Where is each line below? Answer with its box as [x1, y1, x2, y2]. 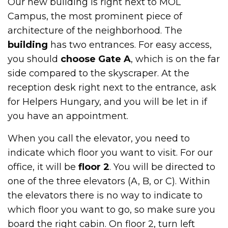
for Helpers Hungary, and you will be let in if [8, 96, 208, 107]
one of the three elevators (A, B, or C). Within [8, 175, 211, 187]
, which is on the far [131, 53, 220, 65]
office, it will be [8, 161, 79, 173]
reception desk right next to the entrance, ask [8, 81, 217, 93]
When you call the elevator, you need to [8, 132, 190, 144]
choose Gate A [61, 53, 131, 65]
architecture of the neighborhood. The [8, 24, 183, 36]
